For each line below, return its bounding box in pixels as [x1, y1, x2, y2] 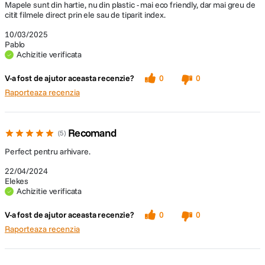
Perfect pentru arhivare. [5, 146, 91, 157]
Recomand [68, 126, 117, 140]
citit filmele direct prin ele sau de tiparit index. [5, 9, 166, 20]
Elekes [5, 176, 29, 186]
